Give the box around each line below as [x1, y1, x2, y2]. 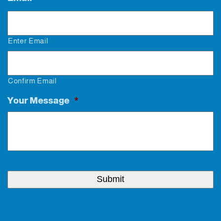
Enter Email [8, 37, 48, 45]
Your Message [7, 95, 70, 106]
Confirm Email [8, 76, 57, 85]
